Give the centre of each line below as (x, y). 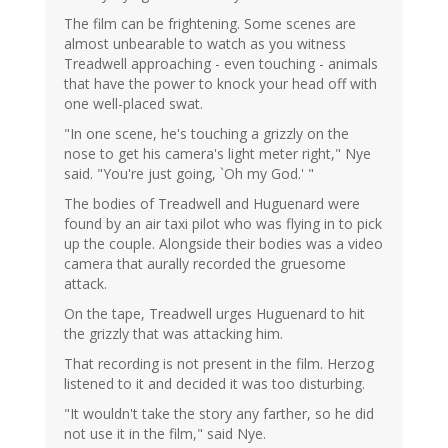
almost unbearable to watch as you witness (205, 44)
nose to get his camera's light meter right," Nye (217, 154)
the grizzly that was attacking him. (173, 334)
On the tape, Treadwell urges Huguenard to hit (214, 314)
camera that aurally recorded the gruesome (205, 264)
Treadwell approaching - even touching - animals (221, 64)
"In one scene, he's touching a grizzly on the (206, 134)
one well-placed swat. (133, 104)
